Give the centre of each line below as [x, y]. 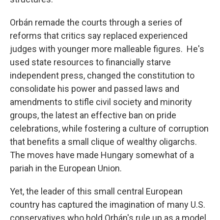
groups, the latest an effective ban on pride [93, 115]
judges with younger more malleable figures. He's [107, 49]
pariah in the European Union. [66, 168]
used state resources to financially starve [90, 62]
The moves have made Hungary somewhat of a [102, 155]
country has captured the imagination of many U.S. [108, 204]
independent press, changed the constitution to [102, 75]
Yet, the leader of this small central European [96, 191]
